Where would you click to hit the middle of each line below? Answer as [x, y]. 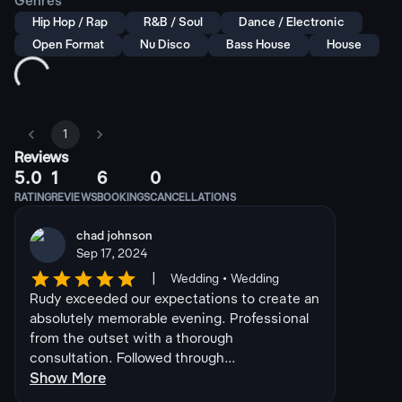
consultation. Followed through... [133, 359]
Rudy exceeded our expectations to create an [175, 300]
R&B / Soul [174, 23]
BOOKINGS [123, 198]
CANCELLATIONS [192, 198]
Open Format [69, 45]
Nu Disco [166, 45]
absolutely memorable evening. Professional [169, 319]
